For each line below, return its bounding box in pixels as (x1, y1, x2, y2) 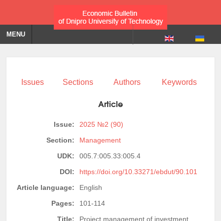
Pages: (51, 199, 74, 207)
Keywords (161, 78, 197, 86)
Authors (113, 78, 141, 86)
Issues (21, 78, 44, 86)
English (79, 183, 102, 191)
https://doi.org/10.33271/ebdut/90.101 (79, 167, 197, 176)
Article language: (17, 183, 74, 191)
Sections (63, 78, 93, 86)
